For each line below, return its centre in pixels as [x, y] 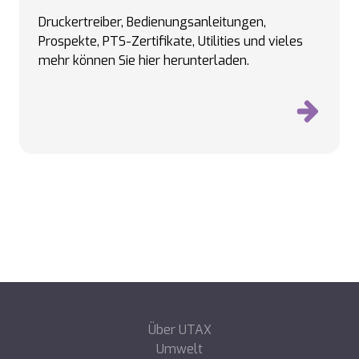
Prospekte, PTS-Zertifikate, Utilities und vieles [171, 41]
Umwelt [179, 349]
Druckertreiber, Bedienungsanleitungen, [152, 22]
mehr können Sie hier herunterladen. [144, 61]
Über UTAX [179, 330]
